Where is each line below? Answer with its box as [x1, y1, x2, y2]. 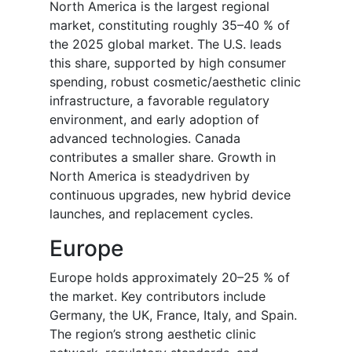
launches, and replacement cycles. [49, 206, 253, 222]
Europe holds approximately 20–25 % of [49, 269, 290, 286]
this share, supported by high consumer [49, 55, 286, 71]
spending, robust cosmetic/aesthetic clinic [49, 74, 301, 90]
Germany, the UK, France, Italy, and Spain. [49, 307, 297, 324]
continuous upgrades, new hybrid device [49, 187, 291, 203]
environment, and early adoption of [49, 112, 259, 128]
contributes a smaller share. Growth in [49, 149, 276, 166]
